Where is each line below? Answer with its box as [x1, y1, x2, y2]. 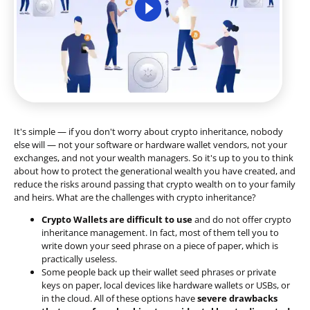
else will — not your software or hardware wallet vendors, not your [14, 138, 287, 151]
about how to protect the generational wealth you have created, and [14, 164, 295, 177]
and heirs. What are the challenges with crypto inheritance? [14, 190, 256, 203]
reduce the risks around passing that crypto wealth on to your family [14, 177, 295, 190]
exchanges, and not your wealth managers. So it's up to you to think [14, 151, 293, 164]
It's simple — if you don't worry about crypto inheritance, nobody [14, 125, 283, 138]
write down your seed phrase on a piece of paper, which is [42, 239, 278, 252]
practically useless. [42, 252, 117, 265]
